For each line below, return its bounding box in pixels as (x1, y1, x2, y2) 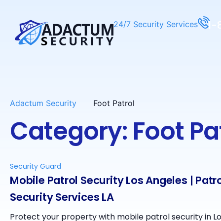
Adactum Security (10, 98, 76, 109)
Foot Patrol (93, 98, 135, 109)
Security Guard (10, 161, 61, 172)
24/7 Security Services (113, 19, 198, 29)
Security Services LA (10, 190, 114, 205)
